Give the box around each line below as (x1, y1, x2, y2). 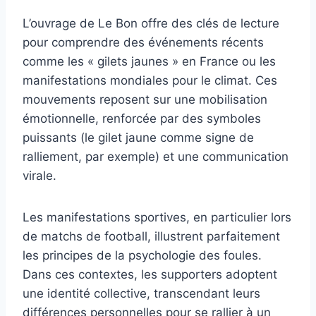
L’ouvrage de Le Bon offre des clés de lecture (23, 16, 279, 31)
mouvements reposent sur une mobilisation (23, 92, 267, 107)
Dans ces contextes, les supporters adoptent (23, 267, 277, 282)
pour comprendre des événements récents (23, 35, 264, 50)
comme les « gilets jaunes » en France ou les (23, 54, 276, 69)
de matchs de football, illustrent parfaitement (23, 229, 280, 244)
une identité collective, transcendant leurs (23, 286, 260, 301)
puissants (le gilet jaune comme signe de (23, 130, 254, 145)
